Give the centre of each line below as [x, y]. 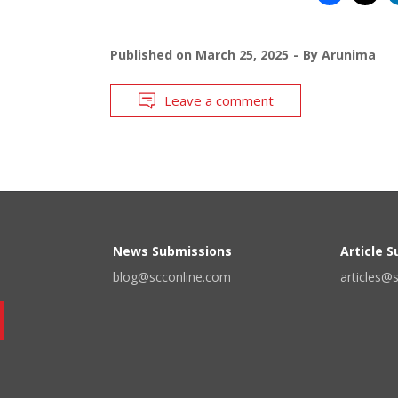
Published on [152, 54]
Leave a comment [219, 100]
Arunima [348, 54]
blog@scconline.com [172, 276]
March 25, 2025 [242, 54]
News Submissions [172, 251]
